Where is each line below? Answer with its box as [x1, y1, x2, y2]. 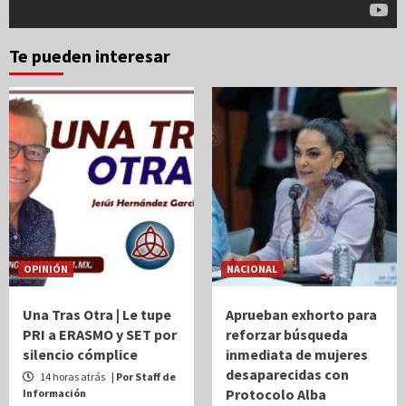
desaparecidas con [226, 364, 349, 383]
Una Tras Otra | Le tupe [23, 304, 171, 324]
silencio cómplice [23, 344, 138, 363]
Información [23, 385, 86, 400]
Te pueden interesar [9, 43, 170, 67]
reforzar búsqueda [226, 324, 348, 343]
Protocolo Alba [226, 384, 326, 403]
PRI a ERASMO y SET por [23, 324, 177, 343]
